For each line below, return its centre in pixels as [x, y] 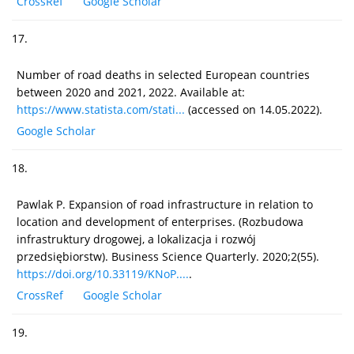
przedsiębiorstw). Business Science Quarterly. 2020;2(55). [168, 256]
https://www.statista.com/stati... [101, 109]
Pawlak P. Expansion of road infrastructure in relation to [165, 204]
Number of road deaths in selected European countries [163, 74]
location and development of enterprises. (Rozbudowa [160, 221]
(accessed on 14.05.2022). [254, 109]
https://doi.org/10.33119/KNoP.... [103, 273]
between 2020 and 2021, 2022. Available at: [131, 92]
